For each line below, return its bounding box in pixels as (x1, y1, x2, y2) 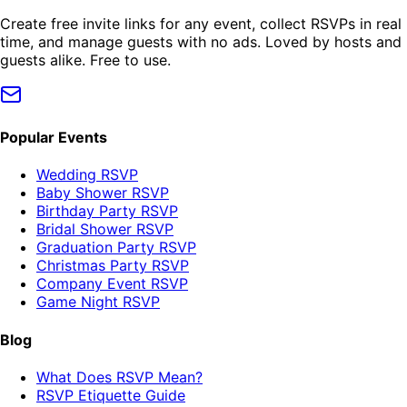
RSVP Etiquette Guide (36, 385, 185, 404)
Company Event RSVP (36, 274, 188, 293)
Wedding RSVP (36, 165, 138, 184)
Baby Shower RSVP (36, 184, 169, 203)
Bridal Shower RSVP (36, 220, 174, 239)
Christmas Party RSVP (36, 256, 189, 275)
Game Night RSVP (36, 293, 160, 312)
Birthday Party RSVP (36, 202, 178, 221)
